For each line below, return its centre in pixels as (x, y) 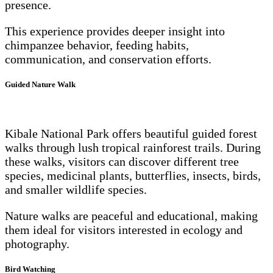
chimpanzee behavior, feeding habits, (97, 45)
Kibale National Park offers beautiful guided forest (131, 133)
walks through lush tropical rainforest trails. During (133, 147)
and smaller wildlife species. (76, 189)
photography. (37, 243)
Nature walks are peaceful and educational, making (131, 215)
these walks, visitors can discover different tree (122, 161)
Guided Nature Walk (40, 85)
